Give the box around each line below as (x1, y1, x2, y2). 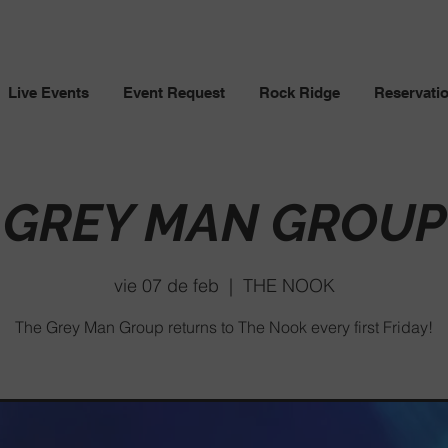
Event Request (123, 84, 225, 101)
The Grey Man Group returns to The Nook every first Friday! (15, 316, 433, 337)
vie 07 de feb (113, 273, 219, 297)
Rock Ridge (259, 84, 340, 101)
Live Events (8, 84, 89, 101)
